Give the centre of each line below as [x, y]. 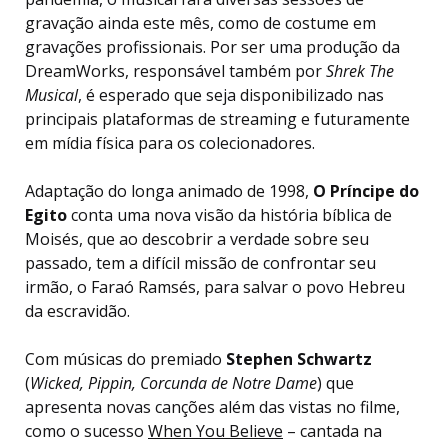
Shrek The [360, 70]
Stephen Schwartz [299, 358]
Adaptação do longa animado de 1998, [169, 190]
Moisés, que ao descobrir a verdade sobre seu [197, 238]
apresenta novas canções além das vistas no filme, [212, 406]
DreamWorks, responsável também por [175, 70]
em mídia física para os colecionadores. [170, 142]
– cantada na [332, 430]
